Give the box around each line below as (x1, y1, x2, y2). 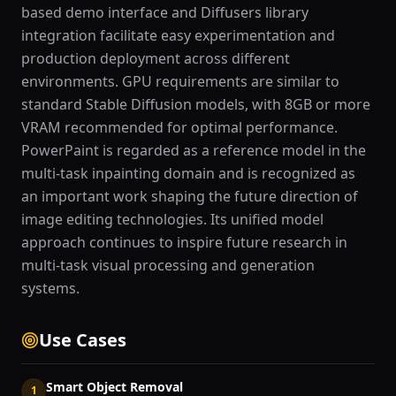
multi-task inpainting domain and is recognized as (21, 164, 355, 183)
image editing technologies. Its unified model (21, 209, 324, 229)
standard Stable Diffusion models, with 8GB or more (21, 95, 370, 114)
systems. (21, 278, 80, 298)
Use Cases (39, 328, 126, 352)
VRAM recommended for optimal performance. (21, 118, 338, 137)
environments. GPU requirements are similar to (21, 72, 339, 91)
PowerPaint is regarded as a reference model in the (21, 141, 366, 160)
